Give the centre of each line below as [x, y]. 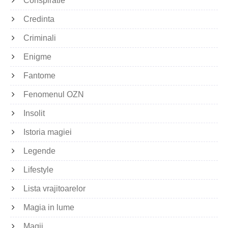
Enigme [37, 56]
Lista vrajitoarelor [54, 188]
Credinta [39, 19]
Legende [39, 151]
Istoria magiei [48, 132]
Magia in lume [49, 207]
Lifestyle [38, 169]
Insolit [34, 113]
